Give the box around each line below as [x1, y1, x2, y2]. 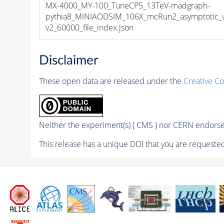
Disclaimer [38, 53, 98, 67]
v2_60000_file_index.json [45, 22, 134, 33]
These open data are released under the [38, 75, 183, 86]
